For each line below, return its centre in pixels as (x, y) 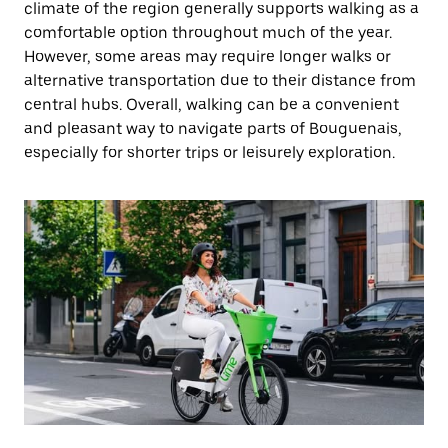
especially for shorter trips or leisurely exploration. (209, 152)
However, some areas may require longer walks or (207, 56)
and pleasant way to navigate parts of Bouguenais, (213, 128)
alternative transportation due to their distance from (220, 80)
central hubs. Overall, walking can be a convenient (211, 104)
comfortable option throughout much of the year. (208, 32)
